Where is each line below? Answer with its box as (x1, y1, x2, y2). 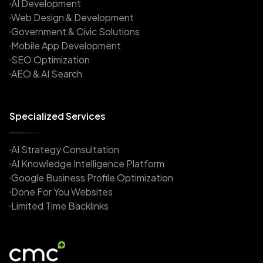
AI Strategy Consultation (11, 143, 119, 156)
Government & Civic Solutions (11, 25, 140, 38)
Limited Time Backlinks (11, 200, 109, 212)
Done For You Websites (11, 186, 113, 198)
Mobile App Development (11, 39, 121, 52)
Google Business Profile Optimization (11, 171, 173, 184)
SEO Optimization (11, 53, 90, 66)
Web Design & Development (11, 11, 134, 23)
